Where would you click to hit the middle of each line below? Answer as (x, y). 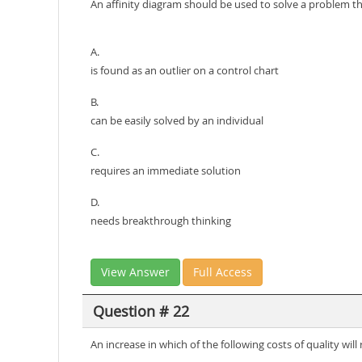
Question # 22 (141, 311)
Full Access (223, 272)
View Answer (135, 272)
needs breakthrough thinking (161, 221)
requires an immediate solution (166, 170)
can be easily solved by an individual (177, 120)
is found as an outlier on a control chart (185, 70)
